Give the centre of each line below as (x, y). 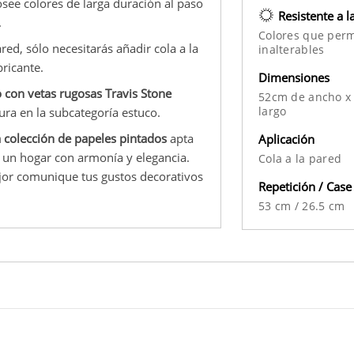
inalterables (292, 49)
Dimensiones (294, 77)
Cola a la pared (300, 158)
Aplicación (286, 139)
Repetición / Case (305, 186)
